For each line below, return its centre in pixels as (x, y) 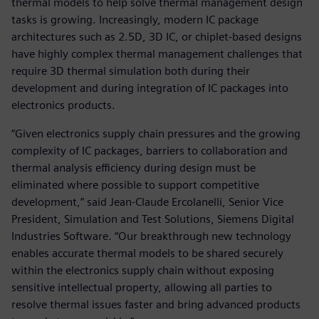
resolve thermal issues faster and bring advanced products (156, 304)
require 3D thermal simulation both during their (131, 70)
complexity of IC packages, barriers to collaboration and (150, 150)
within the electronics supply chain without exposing (143, 270)
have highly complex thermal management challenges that (157, 53)
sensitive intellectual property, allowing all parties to (142, 287)
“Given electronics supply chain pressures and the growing (156, 133)
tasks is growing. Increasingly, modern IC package (135, 19)
